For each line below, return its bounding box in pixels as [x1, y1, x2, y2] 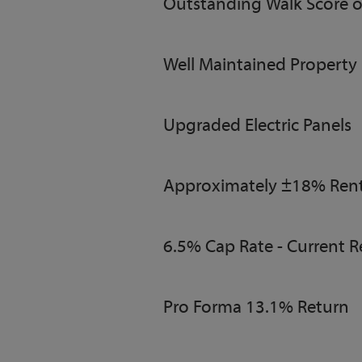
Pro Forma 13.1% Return [163, 299, 349, 318]
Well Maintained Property [163, 57, 357, 76]
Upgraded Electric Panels [163, 117, 351, 137]
